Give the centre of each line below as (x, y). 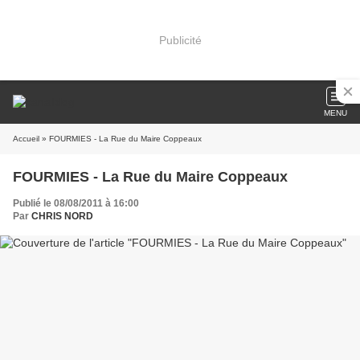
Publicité (180, 40)
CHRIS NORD (62, 216)
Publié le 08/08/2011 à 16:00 (76, 203)
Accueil (26, 139)
